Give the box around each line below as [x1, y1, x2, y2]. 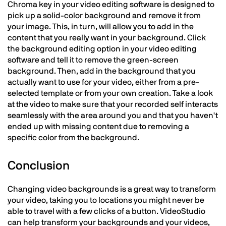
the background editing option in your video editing [8, 45, 197, 53]
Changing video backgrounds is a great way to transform [8, 185, 216, 193]
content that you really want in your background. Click [8, 34, 206, 42]
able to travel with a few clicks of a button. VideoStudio [8, 207, 205, 215]
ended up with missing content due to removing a [8, 123, 189, 131]
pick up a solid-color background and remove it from [8, 12, 201, 20]
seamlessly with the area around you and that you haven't [8, 111, 218, 120]
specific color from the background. [8, 134, 139, 142]
